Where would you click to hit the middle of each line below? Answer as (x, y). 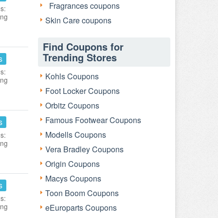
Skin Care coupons (78, 20)
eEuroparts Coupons (81, 208)
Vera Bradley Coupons (84, 149)
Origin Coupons (73, 164)
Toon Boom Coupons (82, 193)
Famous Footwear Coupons (93, 120)
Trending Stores (80, 57)
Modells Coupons (76, 135)
